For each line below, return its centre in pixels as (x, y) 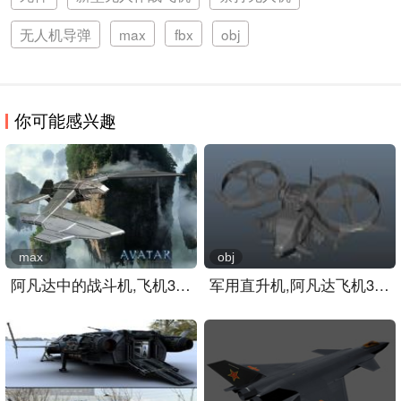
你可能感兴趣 (66, 119)
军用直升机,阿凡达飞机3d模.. (382, 284)
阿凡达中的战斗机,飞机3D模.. (183, 284)
